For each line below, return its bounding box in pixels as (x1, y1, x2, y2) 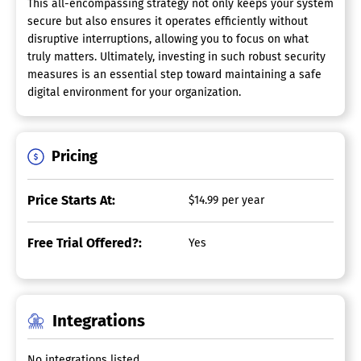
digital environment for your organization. (27, 85, 241, 100)
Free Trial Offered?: (27, 235, 142, 251)
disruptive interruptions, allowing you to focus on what (27, 32, 309, 47)
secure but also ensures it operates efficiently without (27, 15, 308, 29)
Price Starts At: (27, 193, 115, 209)
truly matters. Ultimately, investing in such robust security (27, 50, 326, 64)
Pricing (52, 147, 98, 166)
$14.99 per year (189, 193, 264, 208)
